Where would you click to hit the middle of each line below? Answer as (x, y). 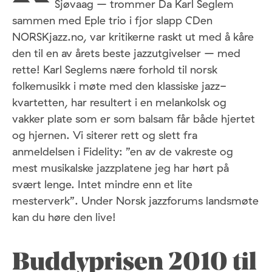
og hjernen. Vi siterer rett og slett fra (105, 135)
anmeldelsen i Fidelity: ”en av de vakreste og (123, 151)
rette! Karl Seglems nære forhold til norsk (115, 69)
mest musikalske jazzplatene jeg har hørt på (121, 168)
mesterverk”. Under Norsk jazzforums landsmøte (135, 200)
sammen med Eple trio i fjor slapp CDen (112, 20)
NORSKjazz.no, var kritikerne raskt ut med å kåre (133, 36)
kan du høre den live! (64, 217)
